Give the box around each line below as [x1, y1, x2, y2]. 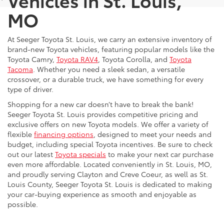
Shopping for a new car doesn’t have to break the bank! [7, 98, 193, 109]
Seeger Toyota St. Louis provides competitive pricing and [7, 108, 198, 119]
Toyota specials [55, 148, 106, 159]
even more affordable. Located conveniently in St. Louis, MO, [7, 158, 212, 169]
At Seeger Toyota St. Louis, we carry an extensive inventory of [7, 33, 212, 44]
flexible [7, 128, 34, 139]
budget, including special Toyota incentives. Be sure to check [7, 138, 212, 149]
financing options [34, 128, 93, 139]
